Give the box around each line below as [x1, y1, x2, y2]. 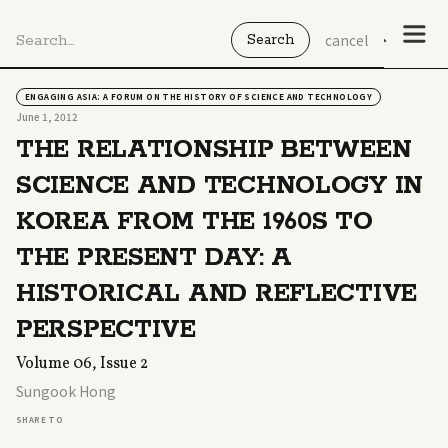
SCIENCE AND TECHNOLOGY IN [16, 170, 423, 202]
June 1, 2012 [16, 109, 78, 124]
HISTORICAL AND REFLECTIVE [16, 278, 417, 310]
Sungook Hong [16, 381, 116, 401]
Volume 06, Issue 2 [16, 353, 148, 375]
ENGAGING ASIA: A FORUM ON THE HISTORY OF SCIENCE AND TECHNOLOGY [25, 91, 373, 102]
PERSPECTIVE [16, 314, 196, 346]
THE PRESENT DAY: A [16, 242, 292, 274]
